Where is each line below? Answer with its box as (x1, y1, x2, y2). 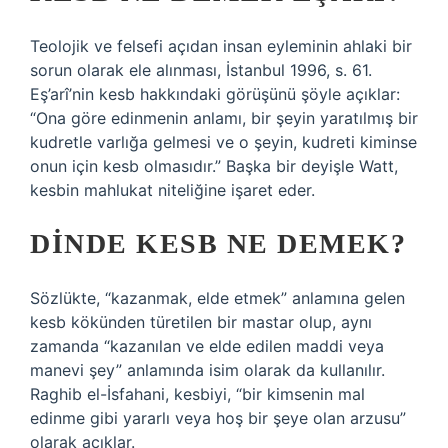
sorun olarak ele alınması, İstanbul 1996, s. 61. (30, 60, 372, 80)
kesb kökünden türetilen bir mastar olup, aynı (30, 312, 372, 332)
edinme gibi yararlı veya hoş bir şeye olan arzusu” (30, 408, 406, 428)
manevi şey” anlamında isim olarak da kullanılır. (30, 360, 385, 380)
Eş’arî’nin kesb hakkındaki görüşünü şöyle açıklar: (30, 84, 400, 104)
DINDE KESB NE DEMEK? (30, 228, 406, 259)
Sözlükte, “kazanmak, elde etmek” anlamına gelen (30, 288, 405, 308)
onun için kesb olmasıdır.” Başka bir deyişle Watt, (30, 156, 398, 176)
